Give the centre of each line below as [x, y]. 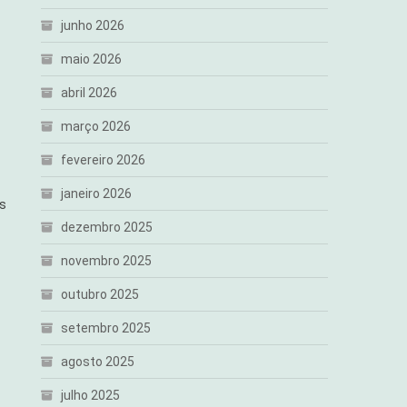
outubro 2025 [100, 294]
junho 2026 [93, 25]
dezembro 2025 [107, 227]
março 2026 [96, 126]
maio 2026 [92, 59]
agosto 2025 [98, 362]
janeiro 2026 [97, 194]
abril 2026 [89, 93]
